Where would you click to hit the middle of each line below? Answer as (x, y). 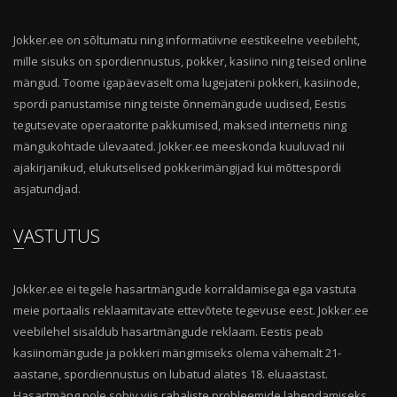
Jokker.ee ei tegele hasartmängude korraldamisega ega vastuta (185, 288)
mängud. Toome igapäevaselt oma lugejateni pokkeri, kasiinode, (187, 82)
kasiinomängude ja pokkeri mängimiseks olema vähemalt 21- (177, 352)
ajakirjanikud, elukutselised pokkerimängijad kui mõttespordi (177, 167)
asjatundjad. (47, 188)
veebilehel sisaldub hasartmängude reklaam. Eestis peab (168, 331)
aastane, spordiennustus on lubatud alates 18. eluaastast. (171, 374)
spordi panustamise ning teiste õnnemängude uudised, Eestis (180, 103)
